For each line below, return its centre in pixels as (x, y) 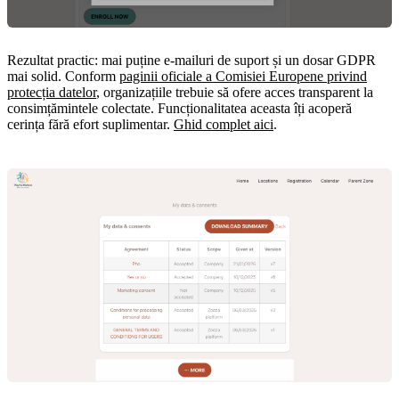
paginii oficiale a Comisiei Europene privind (243, 77)
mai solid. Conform (63, 77)
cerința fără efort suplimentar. (90, 125)
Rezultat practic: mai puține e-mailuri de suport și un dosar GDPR (191, 61)
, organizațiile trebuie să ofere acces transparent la (235, 93)
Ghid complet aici (224, 125)
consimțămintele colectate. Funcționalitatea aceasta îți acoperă (179, 109)
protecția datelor (52, 93)
